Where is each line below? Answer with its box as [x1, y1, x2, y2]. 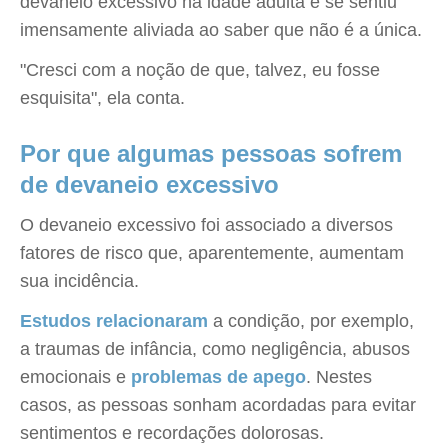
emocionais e [20, 367, 131, 387]
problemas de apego [131, 367, 306, 387]
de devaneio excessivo [20, 171, 279, 198]
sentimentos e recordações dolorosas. [20, 423, 324, 443]
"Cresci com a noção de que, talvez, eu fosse [20, 60, 380, 80]
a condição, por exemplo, [208, 311, 414, 331]
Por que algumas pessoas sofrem [20, 140, 402, 167]
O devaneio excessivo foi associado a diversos [20, 215, 393, 235]
